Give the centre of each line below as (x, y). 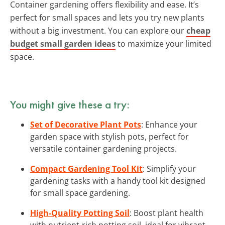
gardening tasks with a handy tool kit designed (118, 181)
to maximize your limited (163, 43)
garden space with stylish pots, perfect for (109, 136)
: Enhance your (169, 124)
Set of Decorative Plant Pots (86, 124)
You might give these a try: (70, 104)
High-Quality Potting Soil (80, 213)
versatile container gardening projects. (103, 148)
